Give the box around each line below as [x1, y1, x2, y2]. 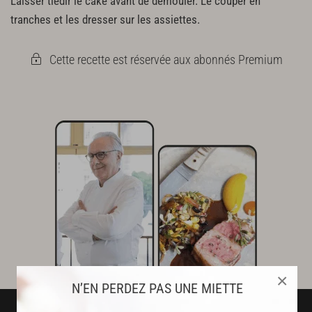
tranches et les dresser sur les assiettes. [10, 13, 200, 26]
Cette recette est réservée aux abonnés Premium [49, 52, 283, 67]
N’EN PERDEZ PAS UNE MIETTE [71, 280, 243, 297]
